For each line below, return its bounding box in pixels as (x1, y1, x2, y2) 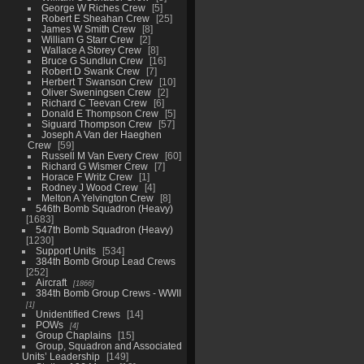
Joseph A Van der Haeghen (41, 128, 162, 140)
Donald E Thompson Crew (41, 107, 158, 119)
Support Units (35, 245, 96, 256)
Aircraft (35, 276, 67, 288)
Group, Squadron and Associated (35, 340, 182, 351)
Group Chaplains (35, 329, 111, 340)
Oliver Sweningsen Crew (41, 86, 151, 97)
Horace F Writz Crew (41, 171, 132, 182)
